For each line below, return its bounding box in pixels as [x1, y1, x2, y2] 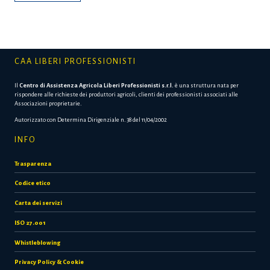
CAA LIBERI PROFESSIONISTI [14, 57, 136, 66]
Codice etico [14, 180, 51, 187]
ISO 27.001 [14, 219, 46, 226]
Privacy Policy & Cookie [14, 259, 84, 266]
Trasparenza [14, 160, 51, 167]
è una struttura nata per [174, 82, 239, 89]
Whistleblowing [14, 239, 60, 246]
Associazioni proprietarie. [14, 100, 81, 107]
